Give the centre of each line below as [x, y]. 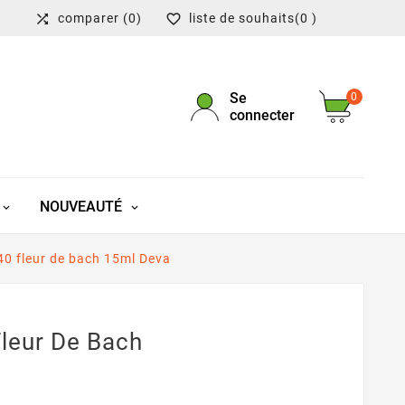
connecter [262, 116]
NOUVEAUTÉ [80, 207]
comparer [90, 18]
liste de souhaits [242, 18]
